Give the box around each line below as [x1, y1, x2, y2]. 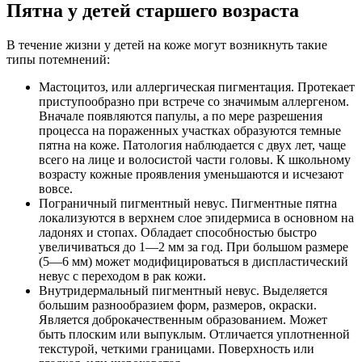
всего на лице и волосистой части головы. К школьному [39, 152, 351, 166]
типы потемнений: [6, 52, 110, 66]
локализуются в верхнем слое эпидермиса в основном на [39, 210, 354, 225]
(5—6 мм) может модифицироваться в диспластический [39, 254, 348, 268]
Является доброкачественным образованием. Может [39, 312, 327, 326]
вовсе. [39, 181, 73, 196]
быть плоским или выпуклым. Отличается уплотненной [39, 326, 350, 341]
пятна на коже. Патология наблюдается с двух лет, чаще [39, 137, 346, 152]
